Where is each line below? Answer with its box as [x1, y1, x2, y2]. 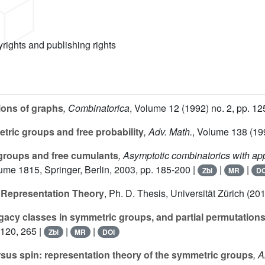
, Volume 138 [192, 125, 247, 139]
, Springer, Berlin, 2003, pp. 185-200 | [40, 163, 198, 177]
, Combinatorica [63, 101, 130, 115]
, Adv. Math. [144, 125, 192, 139]
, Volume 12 [130, 101, 179, 115]
